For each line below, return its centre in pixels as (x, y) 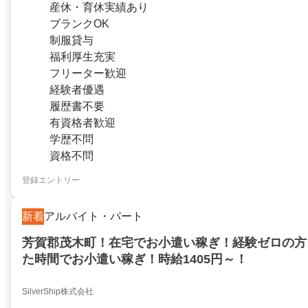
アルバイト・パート (93, 216)
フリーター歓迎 (88, 73)
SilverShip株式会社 (58, 292)
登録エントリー (51, 180)
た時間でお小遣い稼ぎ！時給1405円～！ (135, 260)
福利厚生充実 (82, 56)
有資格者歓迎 (82, 122)
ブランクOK (79, 23)
